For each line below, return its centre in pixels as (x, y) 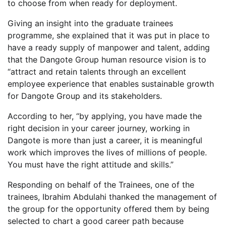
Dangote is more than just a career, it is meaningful (105, 140)
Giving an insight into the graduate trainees (90, 23)
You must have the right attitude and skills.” (91, 165)
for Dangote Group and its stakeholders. (85, 96)
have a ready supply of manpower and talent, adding (109, 48)
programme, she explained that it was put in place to (109, 36)
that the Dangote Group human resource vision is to (107, 60)
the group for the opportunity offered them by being (108, 209)
